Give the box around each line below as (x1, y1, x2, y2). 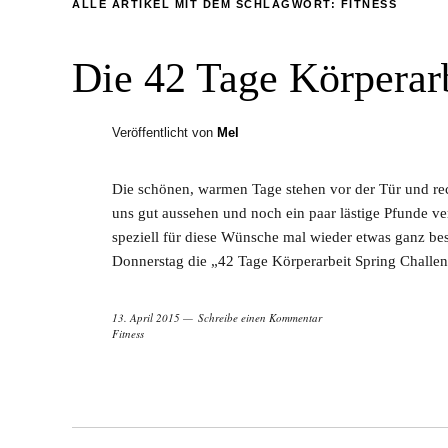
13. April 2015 (112, 310, 180, 326)
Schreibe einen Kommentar (198, 310, 322, 326)
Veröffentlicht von (112, 125, 217, 141)
